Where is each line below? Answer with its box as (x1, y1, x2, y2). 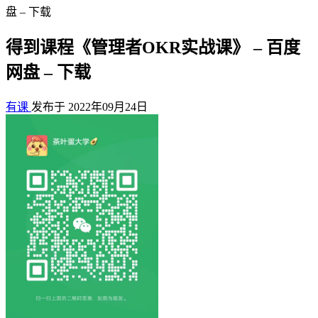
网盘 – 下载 (6, 62, 91, 82)
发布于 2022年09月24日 (31, 100, 148, 113)
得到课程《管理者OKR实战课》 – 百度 (6, 38, 300, 57)
